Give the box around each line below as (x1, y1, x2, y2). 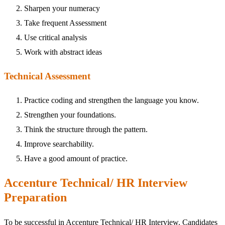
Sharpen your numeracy (24, 4, 100, 13)
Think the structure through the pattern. (24, 125, 148, 134)
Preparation (4, 190, 67, 204)
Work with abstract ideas (24, 48, 102, 57)
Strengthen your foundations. (24, 110, 116, 119)
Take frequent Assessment (24, 19, 106, 28)
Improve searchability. (24, 139, 94, 148)
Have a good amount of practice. (24, 154, 128, 163)
